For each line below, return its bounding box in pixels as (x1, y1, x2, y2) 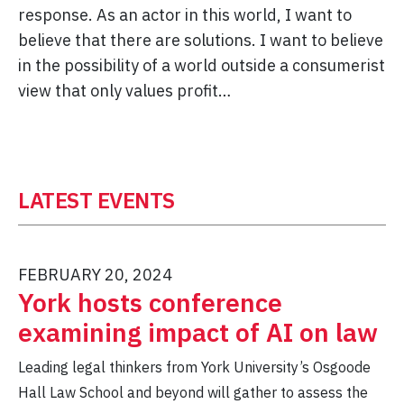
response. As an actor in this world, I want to (18, 5, 352, 26)
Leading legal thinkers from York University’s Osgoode (18, 358, 371, 377)
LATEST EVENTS (18, 186, 175, 216)
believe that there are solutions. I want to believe (18, 30, 383, 51)
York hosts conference (18, 286, 282, 320)
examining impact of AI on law (18, 316, 378, 350)
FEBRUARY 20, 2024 (18, 264, 172, 286)
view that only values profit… (18, 80, 231, 102)
